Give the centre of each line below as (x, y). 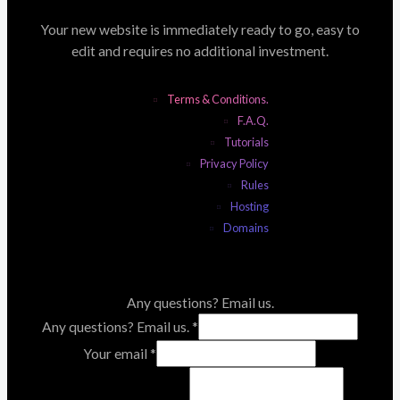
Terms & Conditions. (218, 100)
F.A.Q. (253, 121)
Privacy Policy (234, 164)
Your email (117, 354)
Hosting (250, 207)
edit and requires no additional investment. (200, 51)
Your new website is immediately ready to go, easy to (200, 30)
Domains (246, 228)
